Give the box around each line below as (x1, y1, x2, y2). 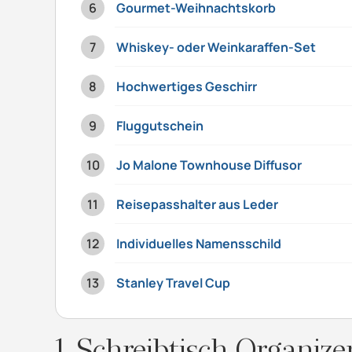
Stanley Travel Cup (116, 273, 230, 291)
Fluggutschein (116, 116, 203, 134)
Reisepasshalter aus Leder (116, 195, 278, 213)
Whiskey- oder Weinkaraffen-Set (116, 38, 316, 56)
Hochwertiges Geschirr (116, 77, 257, 95)
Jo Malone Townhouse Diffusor (116, 156, 302, 174)
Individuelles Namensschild (116, 234, 281, 252)
